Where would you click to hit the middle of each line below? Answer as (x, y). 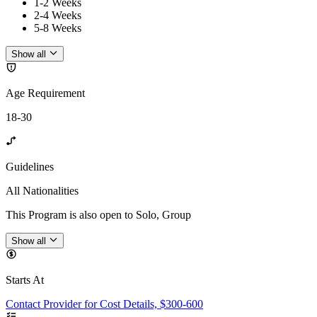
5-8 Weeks (58, 28)
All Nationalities (42, 191)
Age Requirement (45, 93)
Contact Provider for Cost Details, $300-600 (104, 304)
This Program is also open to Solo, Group (98, 215)
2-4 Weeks (58, 15)
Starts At (25, 280)
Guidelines (30, 167)
